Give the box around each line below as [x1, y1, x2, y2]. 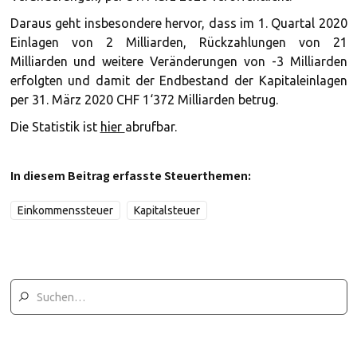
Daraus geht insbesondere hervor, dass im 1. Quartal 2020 [10, 16, 347, 30]
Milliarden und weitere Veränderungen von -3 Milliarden [10, 54, 347, 69]
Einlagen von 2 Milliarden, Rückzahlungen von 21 [10, 35, 347, 49]
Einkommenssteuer [17, 204, 113, 217]
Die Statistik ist [10, 120, 100, 134]
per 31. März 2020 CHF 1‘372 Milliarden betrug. [10, 92, 278, 107]
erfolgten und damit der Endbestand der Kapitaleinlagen [10, 73, 347, 88]
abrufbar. [124, 120, 177, 134]
